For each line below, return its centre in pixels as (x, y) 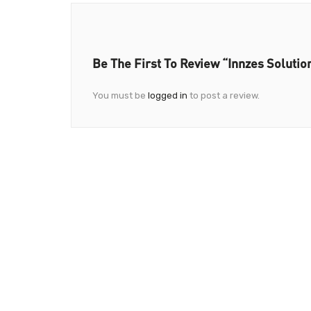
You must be (120, 95)
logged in (168, 95)
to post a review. (224, 95)
